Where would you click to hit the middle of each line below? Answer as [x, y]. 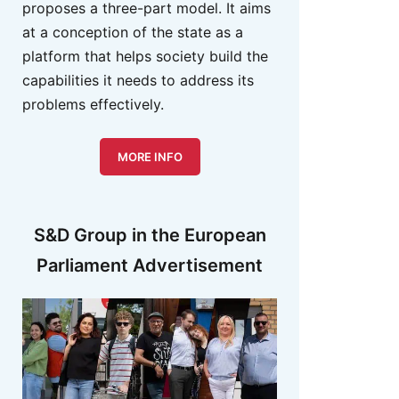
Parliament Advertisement [150, 266]
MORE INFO [150, 157]
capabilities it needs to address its [138, 81]
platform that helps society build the [145, 57]
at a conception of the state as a [133, 33]
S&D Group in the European [150, 236]
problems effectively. [93, 105]
